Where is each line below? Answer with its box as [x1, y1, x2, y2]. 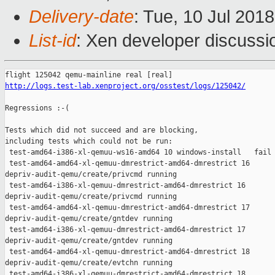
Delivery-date [29, 7, 134, 27]
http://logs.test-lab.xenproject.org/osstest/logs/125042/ [5, 82, 246, 91]
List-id [29, 31, 76, 51]
